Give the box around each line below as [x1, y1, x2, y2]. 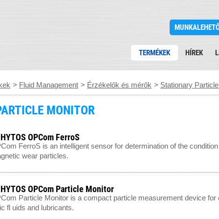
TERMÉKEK [139, 48, 170, 57]
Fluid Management [19, 81, 79, 89]
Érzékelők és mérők [87, 81, 152, 89]
